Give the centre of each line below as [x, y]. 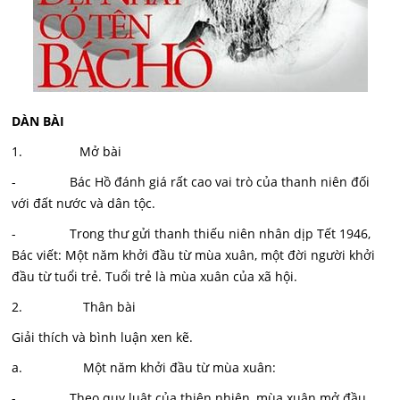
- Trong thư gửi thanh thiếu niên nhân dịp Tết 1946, [192, 233]
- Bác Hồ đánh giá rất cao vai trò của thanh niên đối [191, 182]
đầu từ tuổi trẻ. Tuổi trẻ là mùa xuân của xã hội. [155, 276]
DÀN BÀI [38, 121]
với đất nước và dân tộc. [84, 203]
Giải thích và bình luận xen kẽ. [103, 337]
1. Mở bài [67, 151]
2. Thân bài [74, 307]
